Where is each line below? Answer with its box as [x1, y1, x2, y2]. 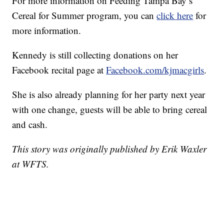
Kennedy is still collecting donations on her [12, 48, 178, 61]
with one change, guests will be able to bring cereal [12, 103, 207, 116]
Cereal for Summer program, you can [12, 9, 157, 22]
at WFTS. [12, 157, 49, 170]
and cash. [12, 118, 48, 131]
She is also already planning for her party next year [12, 88, 205, 101]
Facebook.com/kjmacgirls [106, 63, 204, 76]
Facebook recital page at [12, 63, 106, 76]
